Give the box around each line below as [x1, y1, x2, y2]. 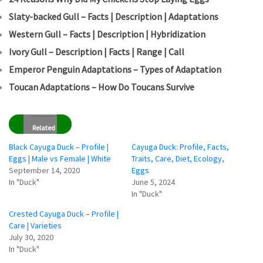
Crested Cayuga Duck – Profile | [9, 208, 119, 220]
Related [32, 123, 55, 133]
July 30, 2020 [9, 232, 53, 243]
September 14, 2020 [9, 165, 80, 176]
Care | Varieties [9, 220, 62, 231]
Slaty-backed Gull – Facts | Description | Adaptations [9, 11, 218, 23]
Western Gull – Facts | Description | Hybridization [9, 28, 205, 41]
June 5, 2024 [131, 177, 175, 188]
